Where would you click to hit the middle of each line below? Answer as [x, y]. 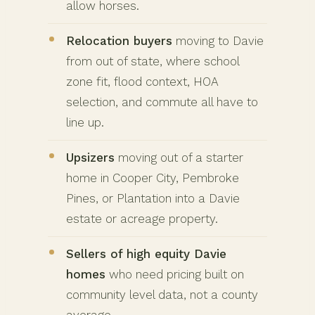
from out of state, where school [153, 62]
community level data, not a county [162, 295]
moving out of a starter [179, 158]
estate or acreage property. [142, 219]
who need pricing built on [175, 275]
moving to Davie [218, 41]
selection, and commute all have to [162, 102]
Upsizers [90, 158]
